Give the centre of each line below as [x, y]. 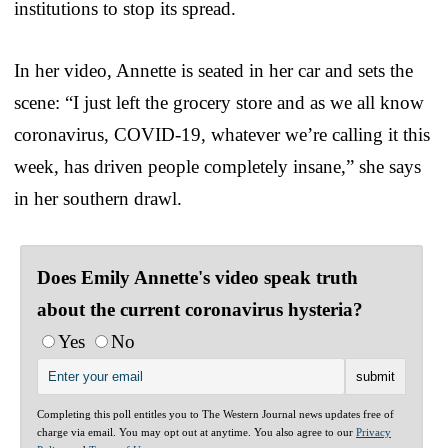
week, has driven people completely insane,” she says [217, 166]
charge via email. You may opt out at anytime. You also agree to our [196, 431]
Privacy [373, 431]
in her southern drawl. [98, 198]
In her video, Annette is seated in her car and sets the [213, 70]
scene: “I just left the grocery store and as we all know [219, 102]
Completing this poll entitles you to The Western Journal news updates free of [215, 413]
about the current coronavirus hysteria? [200, 309]
